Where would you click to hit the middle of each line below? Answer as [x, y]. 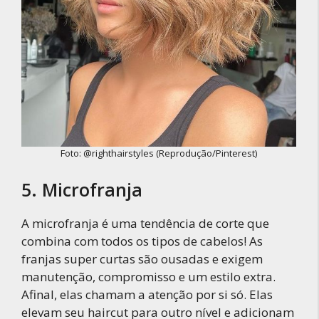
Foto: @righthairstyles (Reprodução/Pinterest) [159, 153]
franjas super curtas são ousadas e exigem [142, 258]
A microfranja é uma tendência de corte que [145, 223]
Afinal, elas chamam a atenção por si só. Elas [147, 294]
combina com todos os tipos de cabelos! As [142, 241]
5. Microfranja [82, 189]
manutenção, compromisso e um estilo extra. [148, 276]
